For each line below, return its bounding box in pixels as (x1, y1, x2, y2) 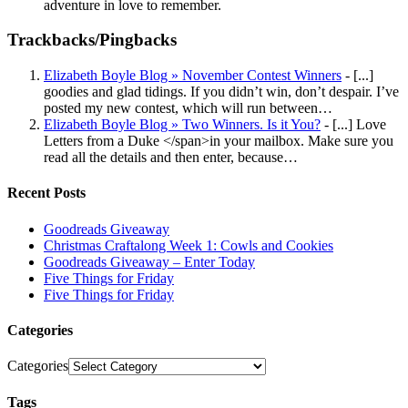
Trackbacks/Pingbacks (7, 30, 177, 50)
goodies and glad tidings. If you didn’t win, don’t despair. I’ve (44, 84, 399, 100)
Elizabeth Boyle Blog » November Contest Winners (44, 67, 342, 84)
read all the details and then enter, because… (44, 149, 298, 166)
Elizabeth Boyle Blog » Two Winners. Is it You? (44, 117, 321, 133)
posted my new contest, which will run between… (44, 100, 332, 117)
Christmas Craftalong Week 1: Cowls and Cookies (44, 237, 333, 253)
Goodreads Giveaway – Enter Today (44, 253, 255, 270)
